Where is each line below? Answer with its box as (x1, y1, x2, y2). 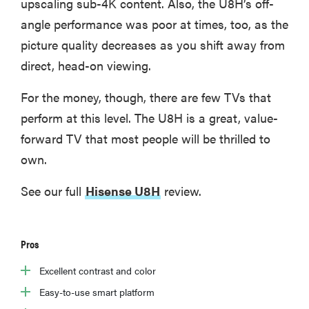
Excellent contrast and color (39, 263, 156, 278)
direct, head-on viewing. (21, 57, 151, 74)
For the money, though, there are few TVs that (21, 88, 271, 106)
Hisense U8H (86, 182, 160, 200)
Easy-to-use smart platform (39, 285, 154, 299)
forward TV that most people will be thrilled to (21, 130, 270, 148)
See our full (21, 182, 85, 200)
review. (161, 182, 201, 200)
